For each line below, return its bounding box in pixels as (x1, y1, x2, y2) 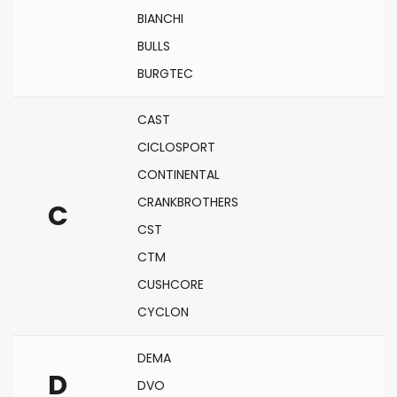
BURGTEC (137, 65, 193, 82)
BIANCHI (137, 10, 183, 27)
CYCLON (137, 303, 189, 321)
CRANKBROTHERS (137, 193, 238, 211)
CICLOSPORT (137, 138, 215, 156)
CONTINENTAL (137, 166, 220, 183)
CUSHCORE (137, 276, 204, 293)
